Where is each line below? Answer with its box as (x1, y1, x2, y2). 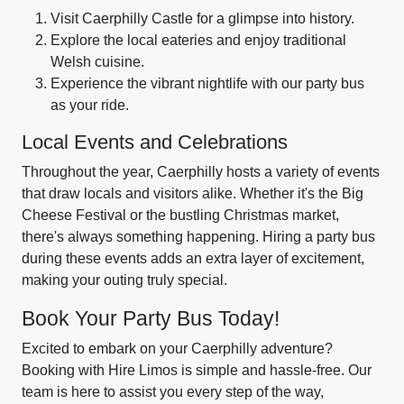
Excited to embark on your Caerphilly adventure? (22, 341, 333, 356)
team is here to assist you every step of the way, (22, 384, 324, 399)
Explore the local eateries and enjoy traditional (50, 32, 346, 48)
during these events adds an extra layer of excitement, (22, 251, 364, 266)
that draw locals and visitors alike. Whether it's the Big (22, 186, 363, 201)
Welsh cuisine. (50, 54, 144, 69)
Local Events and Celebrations (22, 131, 288, 153)
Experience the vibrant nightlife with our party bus (50, 76, 364, 91)
